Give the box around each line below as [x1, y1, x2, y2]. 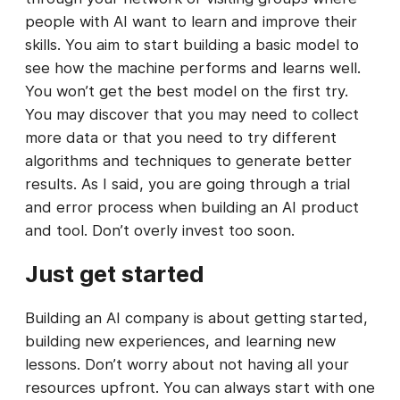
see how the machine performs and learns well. [25, 59, 361, 78]
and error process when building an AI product [25, 198, 359, 217]
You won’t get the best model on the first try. [25, 82, 348, 101]
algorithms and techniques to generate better [25, 152, 352, 171]
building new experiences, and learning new [25, 332, 336, 351]
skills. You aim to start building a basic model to [25, 36, 359, 54]
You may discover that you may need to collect [25, 105, 359, 124]
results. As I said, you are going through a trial [25, 175, 350, 194]
